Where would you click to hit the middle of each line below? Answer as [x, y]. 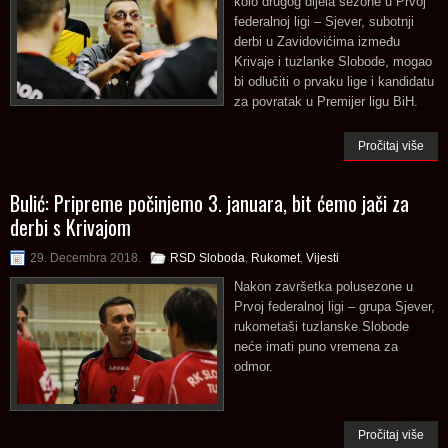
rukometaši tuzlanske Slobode [321, 326]
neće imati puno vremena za [316, 346]
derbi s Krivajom [70, 226]
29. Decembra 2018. [85, 257]
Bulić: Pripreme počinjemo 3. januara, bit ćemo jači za [209, 202]
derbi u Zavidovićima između [317, 41]
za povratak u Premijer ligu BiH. [326, 101]
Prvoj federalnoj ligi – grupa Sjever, [334, 306]
